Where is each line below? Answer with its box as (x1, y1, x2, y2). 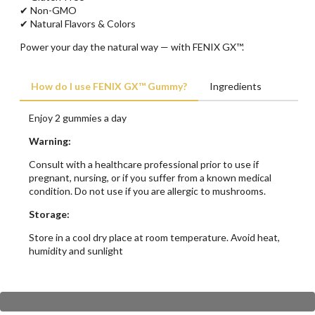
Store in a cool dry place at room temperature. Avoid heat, (29, 231, 280, 243)
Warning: (29, 134, 71, 147)
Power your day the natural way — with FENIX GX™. (20, 40, 244, 53)
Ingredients (210, 79, 262, 92)
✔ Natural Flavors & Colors (20, 17, 136, 30)
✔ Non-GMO (20, 4, 77, 16)
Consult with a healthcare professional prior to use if (29, 157, 259, 170)
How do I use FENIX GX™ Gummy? (31, 79, 187, 92)
